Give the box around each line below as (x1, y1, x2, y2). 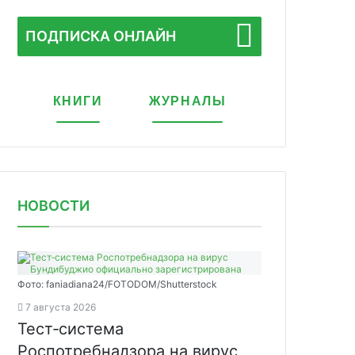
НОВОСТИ (17, 197, 90, 214)
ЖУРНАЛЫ (149, 94, 227, 108)
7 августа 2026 (25, 301, 96, 313)
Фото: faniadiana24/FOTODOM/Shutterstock (17, 278, 217, 290)
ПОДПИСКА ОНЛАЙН (25, 28, 176, 44)
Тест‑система (17, 319, 124, 338)
